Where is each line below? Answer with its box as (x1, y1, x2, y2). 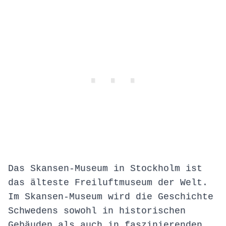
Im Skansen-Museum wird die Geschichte (8, 192, 213, 202)
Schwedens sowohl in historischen (8, 206, 186, 216)
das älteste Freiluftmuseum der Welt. (8, 178, 208, 188)
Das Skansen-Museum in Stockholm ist (8, 163, 202, 174)
